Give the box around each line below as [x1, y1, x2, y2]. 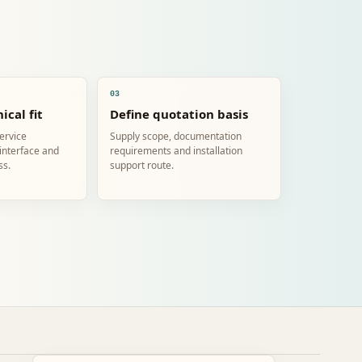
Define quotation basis [109, 106, 248, 122]
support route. [109, 158, 174, 172]
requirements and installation [109, 144, 242, 158]
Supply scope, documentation [109, 129, 242, 143]
